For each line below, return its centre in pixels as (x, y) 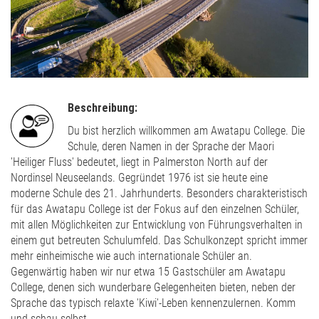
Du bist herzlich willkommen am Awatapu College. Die (186, 130)
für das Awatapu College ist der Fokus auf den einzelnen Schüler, (155, 209)
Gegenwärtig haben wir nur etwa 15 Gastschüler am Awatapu (148, 271)
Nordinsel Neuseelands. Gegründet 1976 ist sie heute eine (139, 177)
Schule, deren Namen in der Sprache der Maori (171, 146)
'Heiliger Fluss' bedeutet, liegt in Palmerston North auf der (139, 162)
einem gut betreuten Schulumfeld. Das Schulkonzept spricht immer (159, 240)
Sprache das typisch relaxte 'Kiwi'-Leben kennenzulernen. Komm (153, 303)
